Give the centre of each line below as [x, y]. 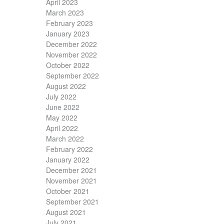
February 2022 [69, 149]
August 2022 [66, 86]
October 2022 [68, 65]
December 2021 [71, 170]
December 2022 [71, 44]
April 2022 [62, 128]
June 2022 [63, 107]
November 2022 [71, 55]
